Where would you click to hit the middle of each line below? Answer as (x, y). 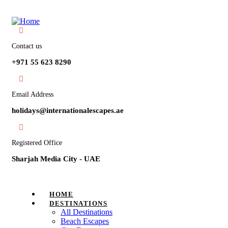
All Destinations (87, 212)
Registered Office (37, 143)
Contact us (27, 46)
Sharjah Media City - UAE (56, 159)
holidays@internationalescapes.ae (68, 110)
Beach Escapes (85, 221)
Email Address (33, 94)
